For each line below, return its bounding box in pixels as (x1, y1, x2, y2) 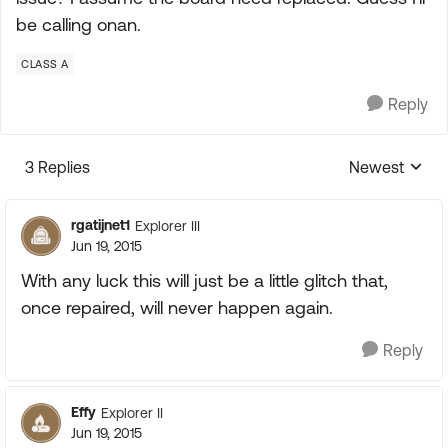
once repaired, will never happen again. (21, 297, 333, 318)
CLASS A (21, 58, 69, 70)
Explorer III (135, 217, 200, 234)
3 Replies (25, 158, 90, 176)
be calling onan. (16, 14, 141, 35)
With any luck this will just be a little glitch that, (21, 270, 388, 291)
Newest (349, 158, 404, 176)
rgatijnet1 (71, 217, 130, 233)
